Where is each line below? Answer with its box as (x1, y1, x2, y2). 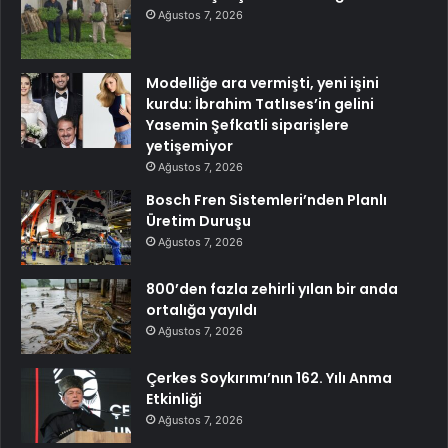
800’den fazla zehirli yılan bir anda (146, 279, 398, 300)
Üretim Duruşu (146, 211, 251, 232)
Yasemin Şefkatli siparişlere (146, 115, 349, 136)
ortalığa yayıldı (146, 300, 257, 321)
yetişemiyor (146, 136, 233, 157)
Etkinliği (146, 389, 202, 410)
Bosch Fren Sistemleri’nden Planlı (146, 190, 387, 211)
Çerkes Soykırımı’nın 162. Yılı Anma (146, 368, 392, 389)
